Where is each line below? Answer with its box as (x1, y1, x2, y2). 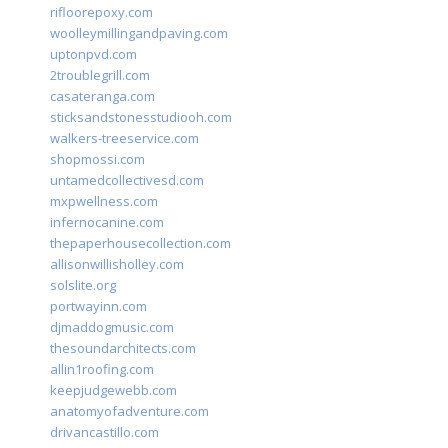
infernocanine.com (50, 213, 164, 232)
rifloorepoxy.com (50, 3, 153, 22)
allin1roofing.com (50, 360, 154, 379)
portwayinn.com (50, 297, 147, 316)
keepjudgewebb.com (50, 381, 177, 400)
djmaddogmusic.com (50, 318, 174, 337)
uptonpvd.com (50, 45, 137, 64)
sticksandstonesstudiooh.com (50, 108, 232, 127)
